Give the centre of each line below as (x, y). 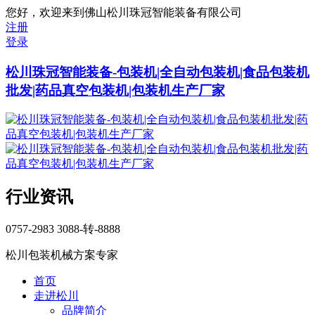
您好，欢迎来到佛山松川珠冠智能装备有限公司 (124, 12)
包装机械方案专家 (76, 255)
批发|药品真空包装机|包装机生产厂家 (115, 90)
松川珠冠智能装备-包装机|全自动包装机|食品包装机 (157, 72)
